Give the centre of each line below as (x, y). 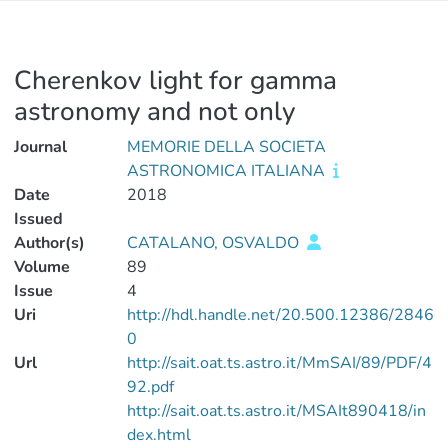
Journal (40, 147)
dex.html (158, 435)
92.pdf (150, 387)
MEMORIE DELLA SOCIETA (226, 147)
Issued (38, 219)
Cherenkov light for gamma (175, 80)
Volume (42, 267)
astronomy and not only (154, 111)
